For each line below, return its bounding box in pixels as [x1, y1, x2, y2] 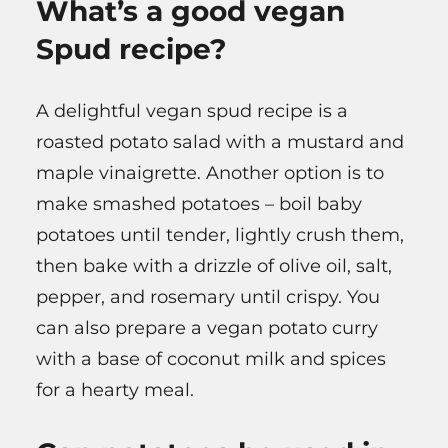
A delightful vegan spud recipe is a [36, 99, 348, 122]
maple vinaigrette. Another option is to [36, 161, 384, 184]
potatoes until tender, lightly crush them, [36, 223, 404, 246]
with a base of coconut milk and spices [36, 347, 386, 370]
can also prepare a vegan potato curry [36, 316, 378, 339]
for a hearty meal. [36, 378, 194, 401]
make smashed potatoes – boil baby [36, 192, 362, 215]
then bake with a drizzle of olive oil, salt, [36, 254, 392, 277]
